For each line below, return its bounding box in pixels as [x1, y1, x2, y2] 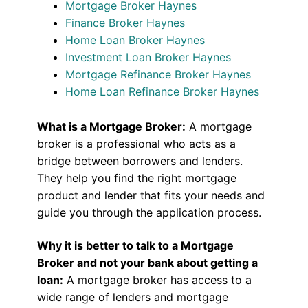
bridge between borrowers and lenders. [36, 154, 243, 168]
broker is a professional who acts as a [36, 137, 236, 151]
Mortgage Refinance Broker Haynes [65, 67, 252, 82]
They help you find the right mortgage [36, 171, 236, 186]
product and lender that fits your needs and [36, 188, 265, 203]
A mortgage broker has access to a [63, 272, 252, 287]
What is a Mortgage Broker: [36, 120, 186, 134]
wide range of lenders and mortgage [36, 289, 228, 304]
